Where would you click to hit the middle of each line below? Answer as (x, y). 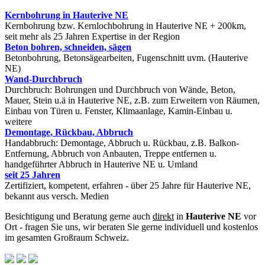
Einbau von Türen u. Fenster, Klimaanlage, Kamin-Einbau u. (119, 111)
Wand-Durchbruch (43, 79)
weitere (18, 121)
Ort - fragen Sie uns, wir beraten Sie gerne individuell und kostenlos (131, 227)
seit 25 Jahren (33, 174)
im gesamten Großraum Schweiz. (67, 237)
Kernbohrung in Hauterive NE (67, 15)
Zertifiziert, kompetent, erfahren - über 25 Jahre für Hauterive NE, (128, 185)
